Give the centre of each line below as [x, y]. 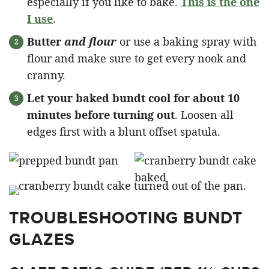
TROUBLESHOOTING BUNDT [126, 218]
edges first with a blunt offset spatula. [124, 131]
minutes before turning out [101, 115]
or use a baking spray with [186, 41]
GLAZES [42, 239]
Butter [46, 41]
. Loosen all [204, 115]
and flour [90, 41]
